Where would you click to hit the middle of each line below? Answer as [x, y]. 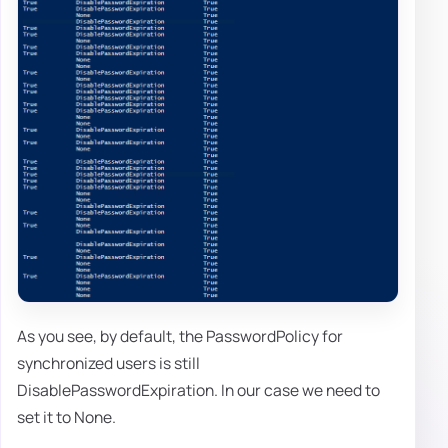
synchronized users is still [108, 362]
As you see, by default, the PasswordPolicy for [180, 335]
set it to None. [66, 416]
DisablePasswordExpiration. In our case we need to [198, 389]
